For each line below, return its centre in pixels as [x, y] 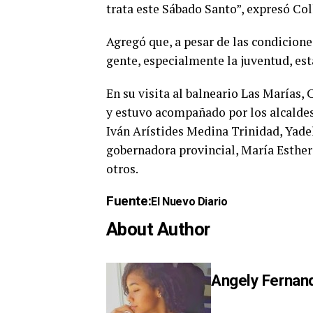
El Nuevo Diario [191, 202]
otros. [122, 169]
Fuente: [129, 201]
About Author [158, 229]
